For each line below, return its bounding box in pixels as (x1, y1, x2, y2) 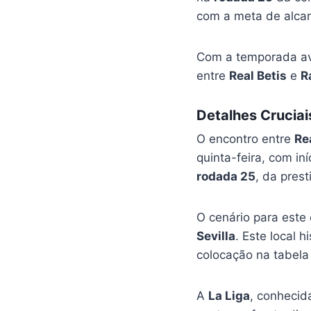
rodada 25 (196, 169, 255, 183)
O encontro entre (196, 132, 294, 146)
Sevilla (196, 229, 235, 243)
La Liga (208, 289, 250, 303)
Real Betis (228, 69, 287, 83)
